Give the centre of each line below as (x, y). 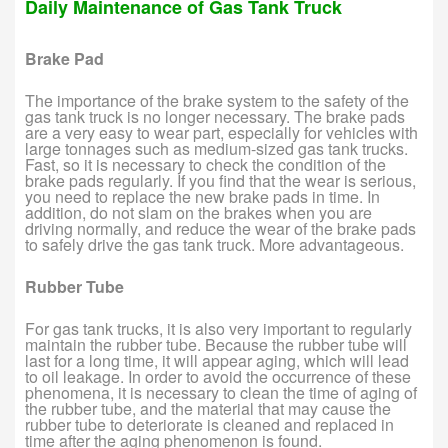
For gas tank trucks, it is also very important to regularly (218, 328)
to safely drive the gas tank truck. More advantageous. (214, 244)
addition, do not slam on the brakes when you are (198, 212)
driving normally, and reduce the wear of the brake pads (220, 228)
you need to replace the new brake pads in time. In (202, 196)
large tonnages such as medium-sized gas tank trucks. (216, 148)
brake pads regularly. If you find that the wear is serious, (220, 180)
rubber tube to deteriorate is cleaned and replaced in (209, 424)
